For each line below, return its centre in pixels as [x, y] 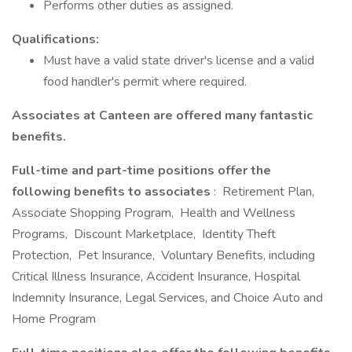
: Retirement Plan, [266, 192]
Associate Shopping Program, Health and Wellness [154, 213]
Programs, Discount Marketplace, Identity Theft [144, 234]
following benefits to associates [113, 192]
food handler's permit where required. [145, 82]
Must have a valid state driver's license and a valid [179, 60]
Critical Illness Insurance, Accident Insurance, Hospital [156, 277]
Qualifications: [57, 39]
